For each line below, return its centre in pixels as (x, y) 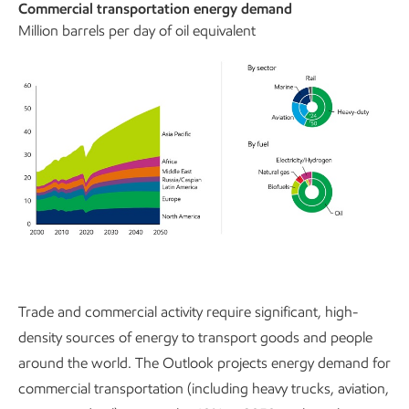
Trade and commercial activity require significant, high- (188, 312)
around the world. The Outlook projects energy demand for (204, 363)
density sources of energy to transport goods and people (195, 338)
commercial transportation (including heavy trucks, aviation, (204, 389)
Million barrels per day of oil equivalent (137, 31)
